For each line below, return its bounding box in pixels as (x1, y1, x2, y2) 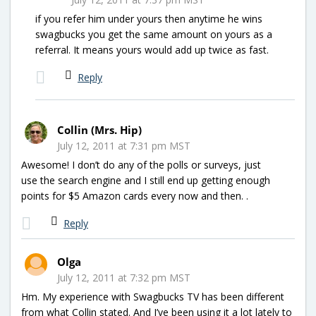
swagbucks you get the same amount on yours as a (35, 27, 272, 41)
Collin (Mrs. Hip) (57, 122, 142, 137)
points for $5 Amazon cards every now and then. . (21, 188, 248, 202)
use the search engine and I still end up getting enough (21, 173, 270, 187)
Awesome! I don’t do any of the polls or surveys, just (21, 157, 261, 171)
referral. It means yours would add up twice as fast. (35, 42, 269, 56)
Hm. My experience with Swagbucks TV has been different (21, 289, 284, 303)
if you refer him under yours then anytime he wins (35, 11, 262, 25)
